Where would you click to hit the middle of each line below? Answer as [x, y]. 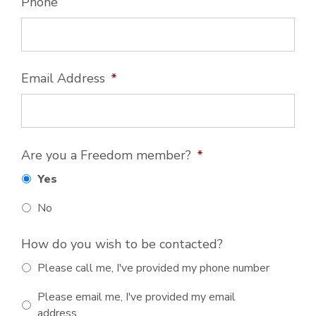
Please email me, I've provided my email [136, 297]
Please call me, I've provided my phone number [153, 268]
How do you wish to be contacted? [122, 244]
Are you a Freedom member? [106, 155]
